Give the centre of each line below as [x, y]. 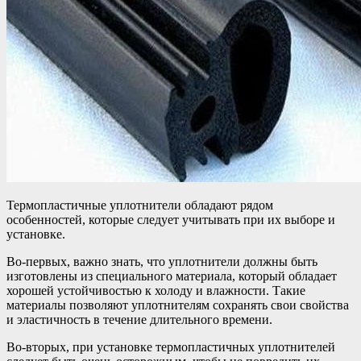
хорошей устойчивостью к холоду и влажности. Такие [156, 290]
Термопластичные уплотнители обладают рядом [140, 205]
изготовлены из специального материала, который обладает [172, 276]
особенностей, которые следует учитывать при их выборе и [171, 219]
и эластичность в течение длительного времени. [139, 319]
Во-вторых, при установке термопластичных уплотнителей [171, 346]
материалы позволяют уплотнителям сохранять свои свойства [178, 305]
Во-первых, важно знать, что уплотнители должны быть [162, 261]
